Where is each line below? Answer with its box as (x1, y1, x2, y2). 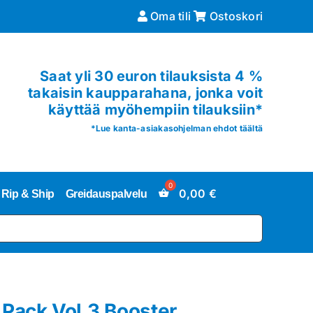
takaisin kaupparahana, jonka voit (28, 85, 263, 101)
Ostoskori (206, 9, 263, 23)
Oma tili (147, 9, 191, 23)
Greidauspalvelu (65, 187, 147, 200)
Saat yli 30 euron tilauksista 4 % (40, 68, 263, 85)
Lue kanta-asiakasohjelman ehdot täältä (95, 123, 263, 133)
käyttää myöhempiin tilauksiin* (48, 101, 263, 118)
